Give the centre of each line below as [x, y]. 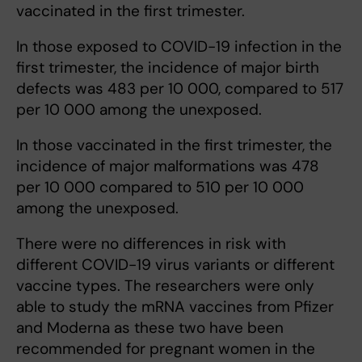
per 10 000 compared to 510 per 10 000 [160, 187]
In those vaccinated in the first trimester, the [174, 145]
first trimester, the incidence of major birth [168, 67]
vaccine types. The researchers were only [165, 286]
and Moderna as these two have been [150, 328]
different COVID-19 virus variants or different [175, 265]
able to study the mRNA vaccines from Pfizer [175, 307]
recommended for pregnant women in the [166, 349]
